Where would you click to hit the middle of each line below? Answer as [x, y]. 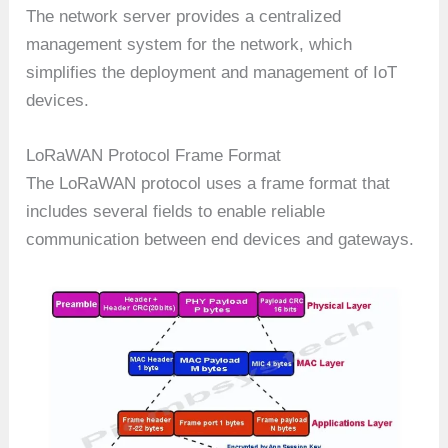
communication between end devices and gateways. [220, 240]
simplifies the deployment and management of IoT [212, 72]
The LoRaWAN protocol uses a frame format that [208, 184]
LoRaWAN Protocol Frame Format [154, 156]
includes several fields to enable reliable [176, 212]
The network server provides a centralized [184, 16]
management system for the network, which [189, 44]
